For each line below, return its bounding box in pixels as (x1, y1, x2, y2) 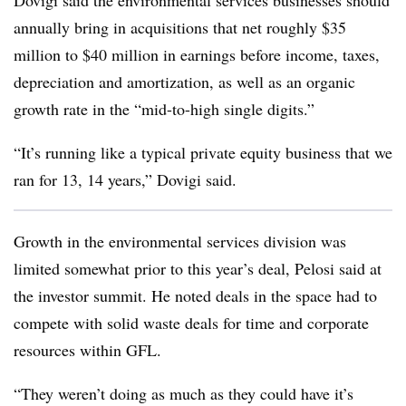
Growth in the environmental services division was (14, 230, 346, 252)
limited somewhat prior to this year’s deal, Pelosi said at (14, 257, 382, 279)
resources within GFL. (14, 339, 161, 361)
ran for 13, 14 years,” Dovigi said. (14, 169, 237, 190)
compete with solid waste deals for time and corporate (14, 312, 369, 333)
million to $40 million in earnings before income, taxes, (14, 43, 380, 65)
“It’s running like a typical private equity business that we (14, 141, 392, 163)
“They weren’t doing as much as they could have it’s (14, 382, 353, 404)
